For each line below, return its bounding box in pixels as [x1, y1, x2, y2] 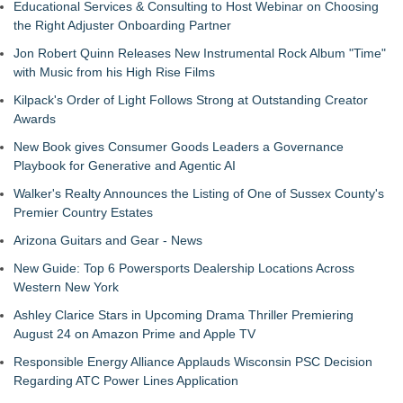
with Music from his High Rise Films [13, 65, 215, 79]
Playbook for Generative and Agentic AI [13, 158, 236, 173]
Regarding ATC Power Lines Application [13, 373, 238, 388]
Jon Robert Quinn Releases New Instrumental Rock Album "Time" [13, 46, 386, 60]
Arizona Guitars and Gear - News [13, 233, 202, 247]
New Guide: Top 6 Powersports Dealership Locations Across [13, 261, 354, 275]
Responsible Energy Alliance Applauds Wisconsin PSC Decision [13, 354, 372, 369]
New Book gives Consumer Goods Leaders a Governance [13, 139, 344, 154]
